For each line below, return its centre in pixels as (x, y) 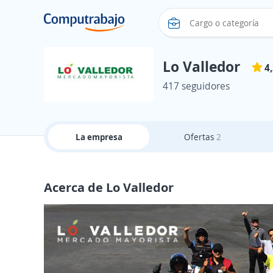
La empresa (99, 137)
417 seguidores (196, 86)
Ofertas (200, 137)
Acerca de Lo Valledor (109, 187)
